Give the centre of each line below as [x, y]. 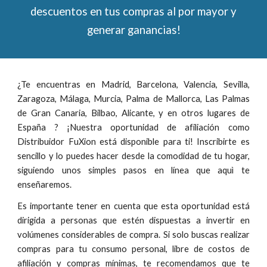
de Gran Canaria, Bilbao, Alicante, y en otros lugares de [133, 113]
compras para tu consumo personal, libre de [111, 249]
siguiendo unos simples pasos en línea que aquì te [133, 170]
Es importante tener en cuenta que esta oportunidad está [133, 206]
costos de [226, 249]
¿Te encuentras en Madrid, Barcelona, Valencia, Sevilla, [133, 84]
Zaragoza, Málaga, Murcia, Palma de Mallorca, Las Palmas [133, 99]
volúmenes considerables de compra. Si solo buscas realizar [133, 235]
